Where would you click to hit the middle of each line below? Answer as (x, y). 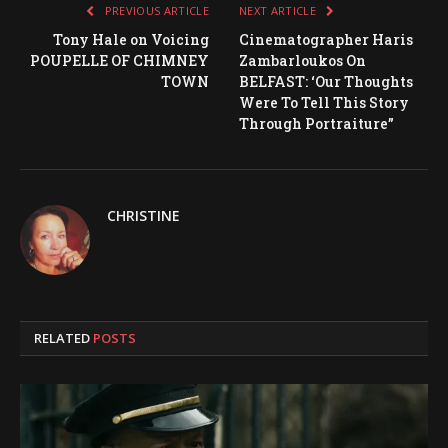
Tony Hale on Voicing (131, 39)
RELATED (63, 337)
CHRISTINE (143, 215)
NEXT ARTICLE (279, 10)
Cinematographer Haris (326, 39)
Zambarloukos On (302, 60)
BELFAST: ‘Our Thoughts (326, 81)
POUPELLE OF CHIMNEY (119, 60)
